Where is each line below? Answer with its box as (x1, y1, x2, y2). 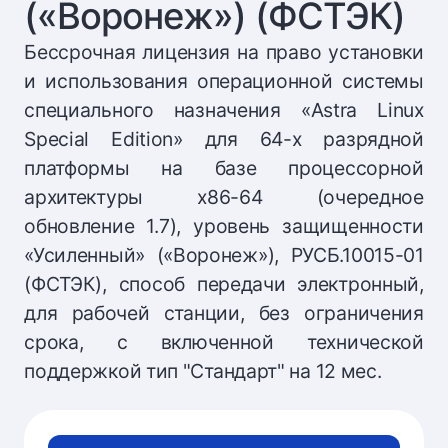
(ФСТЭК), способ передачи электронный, (24, 272, 424, 297)
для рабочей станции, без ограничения (24, 301, 424, 326)
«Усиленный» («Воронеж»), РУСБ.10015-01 (24, 243, 424, 268)
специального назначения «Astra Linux (24, 98, 424, 123)
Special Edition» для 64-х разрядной (24, 127, 424, 152)
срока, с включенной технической (24, 330, 424, 355)
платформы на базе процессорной (24, 156, 424, 181)
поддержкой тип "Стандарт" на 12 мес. (24, 359, 382, 384)
